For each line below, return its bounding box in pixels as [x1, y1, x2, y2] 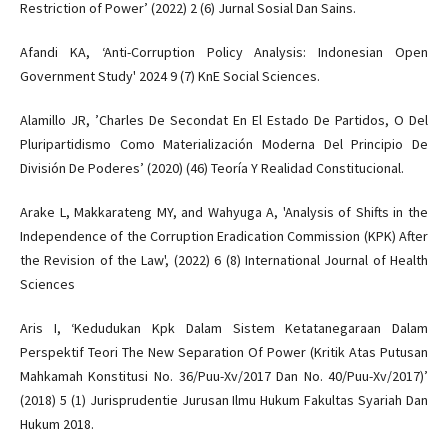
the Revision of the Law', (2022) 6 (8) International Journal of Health [19, 251, 429, 270]
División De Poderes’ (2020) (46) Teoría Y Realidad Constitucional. [19, 159, 404, 178]
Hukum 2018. [19, 415, 94, 434]
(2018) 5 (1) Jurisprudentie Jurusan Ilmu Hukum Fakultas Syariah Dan [19, 391, 429, 410]
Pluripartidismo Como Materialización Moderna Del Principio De [19, 135, 429, 154]
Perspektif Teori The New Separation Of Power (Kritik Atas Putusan [19, 343, 429, 362]
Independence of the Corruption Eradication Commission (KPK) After [19, 227, 429, 246]
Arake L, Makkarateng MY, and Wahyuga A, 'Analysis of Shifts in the [19, 203, 429, 222]
